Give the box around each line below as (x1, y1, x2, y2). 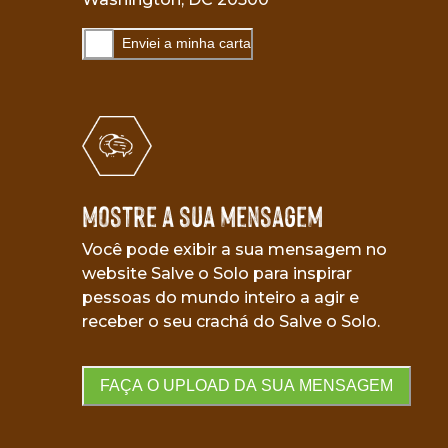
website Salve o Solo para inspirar (82, 263, 352, 283)
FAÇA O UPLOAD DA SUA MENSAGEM (100, 377, 393, 395)
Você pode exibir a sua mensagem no (82, 239, 387, 259)
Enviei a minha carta (122, 35, 251, 52)
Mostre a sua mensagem (82, 198, 323, 233)
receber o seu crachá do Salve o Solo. (82, 311, 380, 331)
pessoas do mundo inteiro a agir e (82, 287, 359, 307)
